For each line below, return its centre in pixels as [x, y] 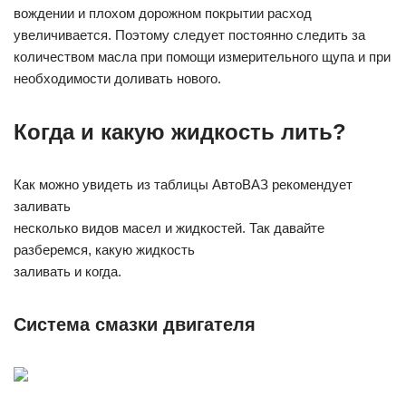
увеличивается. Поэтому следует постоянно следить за [189, 34]
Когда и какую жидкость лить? [180, 131]
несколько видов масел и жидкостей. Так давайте [169, 227]
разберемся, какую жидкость [104, 249]
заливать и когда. [68, 271]
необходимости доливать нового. [117, 78]
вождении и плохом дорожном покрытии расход [163, 13]
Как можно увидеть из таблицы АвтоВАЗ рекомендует [183, 184]
